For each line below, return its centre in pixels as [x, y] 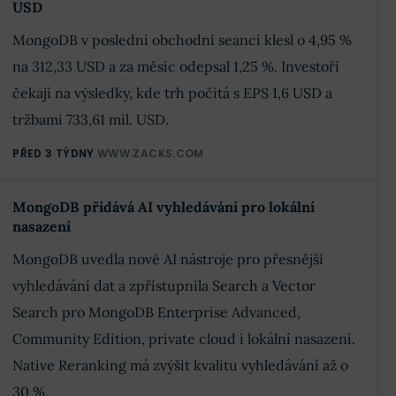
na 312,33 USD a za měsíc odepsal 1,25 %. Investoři [176, 66]
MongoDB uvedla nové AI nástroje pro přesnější [168, 259]
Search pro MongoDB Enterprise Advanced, [157, 312]
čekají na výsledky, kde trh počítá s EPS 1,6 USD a [173, 93]
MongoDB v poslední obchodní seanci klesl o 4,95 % [183, 40]
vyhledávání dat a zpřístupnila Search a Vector [164, 286]
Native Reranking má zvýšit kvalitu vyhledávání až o [181, 365]
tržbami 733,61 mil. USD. [91, 119]
